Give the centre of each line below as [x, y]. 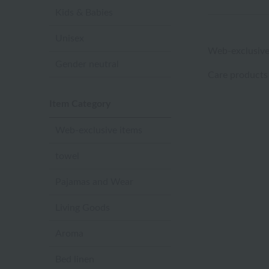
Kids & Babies [84, 13]
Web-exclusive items [99, 130]
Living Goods [83, 208]
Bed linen [75, 259]
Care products [237, 75]
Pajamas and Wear [94, 182]
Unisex [70, 38]
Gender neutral [87, 64]
